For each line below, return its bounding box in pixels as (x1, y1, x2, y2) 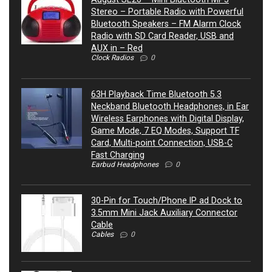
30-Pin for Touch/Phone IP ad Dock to (91, 195, 242, 206)
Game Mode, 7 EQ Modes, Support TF (91, 125, 239, 135)
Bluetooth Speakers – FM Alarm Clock (91, 18, 241, 29)
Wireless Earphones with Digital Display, (91, 113, 244, 123)
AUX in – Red (91, 42, 143, 53)
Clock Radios (91, 53, 134, 62)
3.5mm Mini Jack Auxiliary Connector (91, 208, 237, 218)
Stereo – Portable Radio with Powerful (91, 6, 243, 16)
